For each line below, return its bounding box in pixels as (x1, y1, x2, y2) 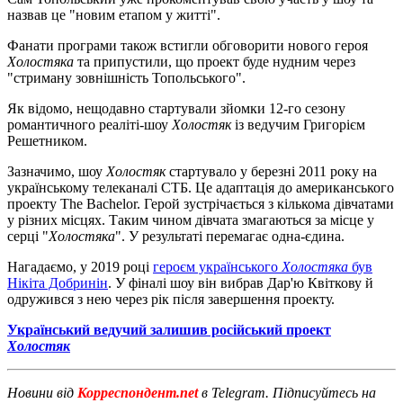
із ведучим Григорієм (231, 116, 365, 132)
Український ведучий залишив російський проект (7, 321, 331, 337)
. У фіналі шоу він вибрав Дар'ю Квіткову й (108, 274, 373, 291)
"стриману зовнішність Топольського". (7, 69, 246, 85)
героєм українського (153, 258, 282, 274)
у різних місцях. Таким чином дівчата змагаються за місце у (7, 211, 374, 228)
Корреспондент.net (74, 384, 201, 400)
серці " (7, 228, 49, 244)
